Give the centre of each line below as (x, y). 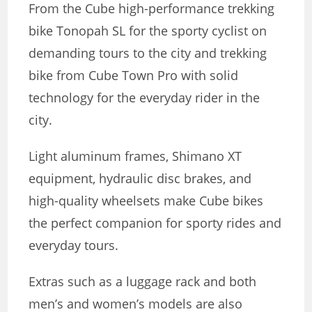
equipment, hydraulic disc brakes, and (140, 178)
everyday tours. (74, 245)
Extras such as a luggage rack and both (143, 281)
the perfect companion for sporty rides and (155, 223)
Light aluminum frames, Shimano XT (135, 156)
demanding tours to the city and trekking (148, 53)
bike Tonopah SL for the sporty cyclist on (148, 30)
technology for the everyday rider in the (145, 97)
